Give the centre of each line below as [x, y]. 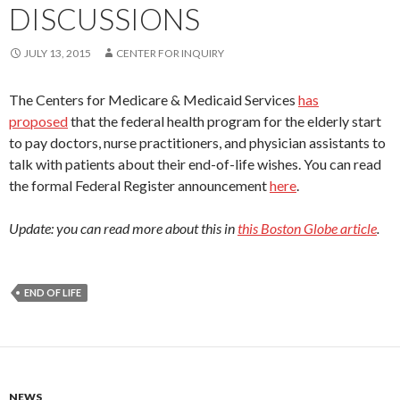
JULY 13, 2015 [58, 54]
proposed [38, 121]
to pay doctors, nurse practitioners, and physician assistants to [197, 143]
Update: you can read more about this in [123, 229]
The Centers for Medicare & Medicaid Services [154, 100]
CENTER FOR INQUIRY [170, 54]
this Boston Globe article [307, 229]
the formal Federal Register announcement [139, 186]
